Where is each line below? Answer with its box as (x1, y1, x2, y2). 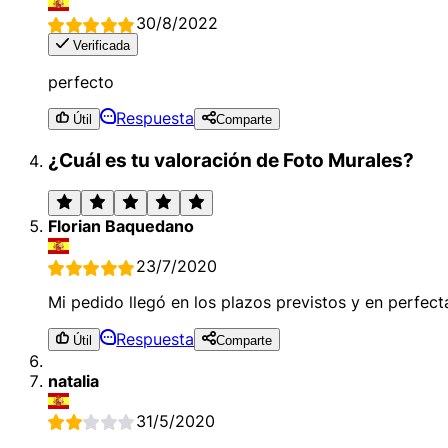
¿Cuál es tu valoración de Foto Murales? (48, 148, 414, 172)
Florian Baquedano (48, 216, 194, 237)
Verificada (69, 37, 131, 53)
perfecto (48, 71, 114, 92)
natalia (48, 370, 99, 391)
